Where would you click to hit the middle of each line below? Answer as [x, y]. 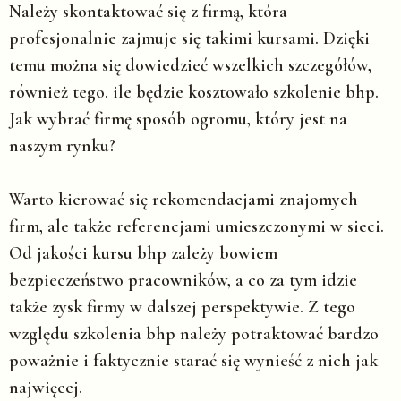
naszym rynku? [62, 146]
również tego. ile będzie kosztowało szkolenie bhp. [194, 93]
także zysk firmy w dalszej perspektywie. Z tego [182, 307]
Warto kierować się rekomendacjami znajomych [183, 200]
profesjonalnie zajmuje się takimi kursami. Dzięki [189, 39]
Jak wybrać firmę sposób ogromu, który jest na [178, 119]
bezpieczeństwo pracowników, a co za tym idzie [183, 281]
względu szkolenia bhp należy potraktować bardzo [194, 334]
